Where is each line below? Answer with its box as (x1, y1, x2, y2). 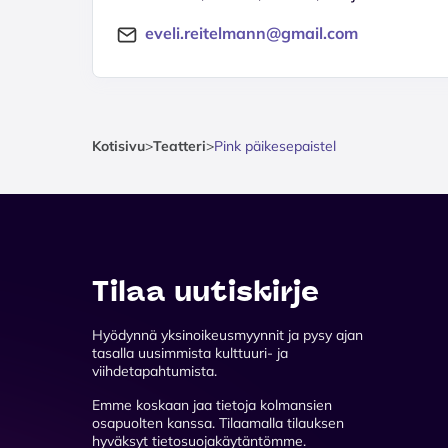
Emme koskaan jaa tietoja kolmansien (92, 395, 332, 414)
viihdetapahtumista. (92, 361, 217, 380)
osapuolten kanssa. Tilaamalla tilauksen (92, 413, 344, 432)
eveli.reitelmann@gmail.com (145, 22, 358, 43)
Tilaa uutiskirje (92, 273, 319, 309)
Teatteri (153, 136, 206, 155)
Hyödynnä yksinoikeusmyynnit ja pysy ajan (92, 325, 363, 344)
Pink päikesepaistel (214, 136, 336, 155)
